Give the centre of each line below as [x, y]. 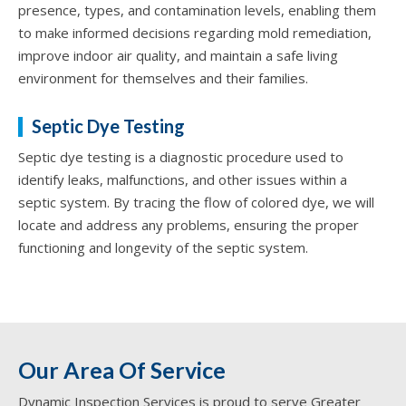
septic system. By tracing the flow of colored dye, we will [196, 202]
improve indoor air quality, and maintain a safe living [178, 55]
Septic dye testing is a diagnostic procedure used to [181, 156]
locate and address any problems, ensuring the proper [188, 224]
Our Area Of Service [122, 369]
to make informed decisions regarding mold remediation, [195, 32]
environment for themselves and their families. [163, 77]
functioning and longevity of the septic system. [163, 247]
